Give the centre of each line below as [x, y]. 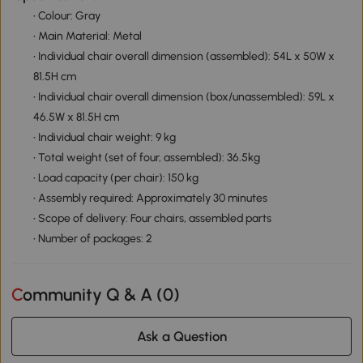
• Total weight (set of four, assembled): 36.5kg [146, 158]
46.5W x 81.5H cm [76, 117]
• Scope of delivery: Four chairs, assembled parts [152, 219]
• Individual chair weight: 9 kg [104, 138]
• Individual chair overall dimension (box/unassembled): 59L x [184, 97]
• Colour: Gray [66, 16]
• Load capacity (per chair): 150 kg [115, 178]
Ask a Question [181, 336]
